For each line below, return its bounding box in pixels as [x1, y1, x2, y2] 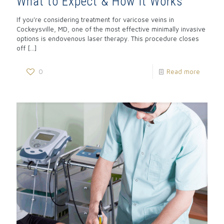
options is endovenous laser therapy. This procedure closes [16, 34, 199, 43]
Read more [166, 67, 200, 76]
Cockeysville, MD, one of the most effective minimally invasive [16, 25, 205, 33]
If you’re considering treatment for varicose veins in [16, 15, 174, 24]
